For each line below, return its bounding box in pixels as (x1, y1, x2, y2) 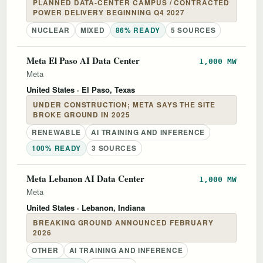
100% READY (32, 143, 82, 153)
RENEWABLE (32, 127, 81, 137)
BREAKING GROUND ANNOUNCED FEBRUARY (33, 217, 214, 228)
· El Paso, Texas (75, 83, 135, 95)
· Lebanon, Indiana (75, 201, 145, 213)
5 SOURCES (170, 25, 216, 35)
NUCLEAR (32, 25, 70, 35)
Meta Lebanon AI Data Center (26, 171, 144, 185)
